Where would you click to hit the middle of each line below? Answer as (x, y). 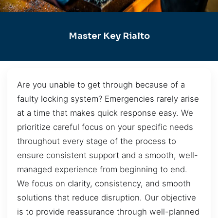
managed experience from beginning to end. (102, 169)
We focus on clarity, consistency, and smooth (104, 183)
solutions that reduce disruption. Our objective (107, 197)
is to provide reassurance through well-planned (108, 211)
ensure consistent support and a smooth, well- (108, 155)
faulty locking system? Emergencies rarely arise (108, 99)
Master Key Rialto (109, 36)
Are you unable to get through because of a (101, 84)
